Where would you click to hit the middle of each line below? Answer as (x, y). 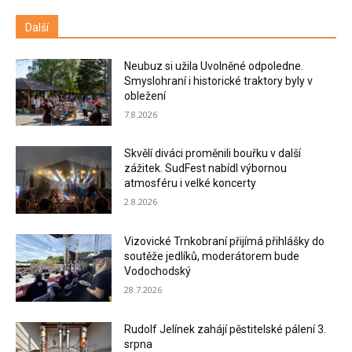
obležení (145, 95)
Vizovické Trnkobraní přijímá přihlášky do (225, 242)
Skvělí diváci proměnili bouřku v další (213, 154)
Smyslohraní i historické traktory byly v (219, 81)
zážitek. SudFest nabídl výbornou (206, 169)
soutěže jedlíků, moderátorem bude (212, 257)
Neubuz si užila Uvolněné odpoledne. (214, 66)
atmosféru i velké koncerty (191, 183)
